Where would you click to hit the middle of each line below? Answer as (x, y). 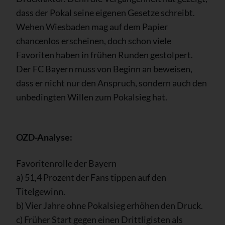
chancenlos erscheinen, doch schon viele (94, 40)
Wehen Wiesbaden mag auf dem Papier (92, 26)
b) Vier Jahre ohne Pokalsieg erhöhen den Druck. (109, 205)
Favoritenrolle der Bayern (66, 163)
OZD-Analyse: (44, 137)
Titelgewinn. (41, 191)
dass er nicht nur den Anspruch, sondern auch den (111, 83)
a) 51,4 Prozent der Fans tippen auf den (91, 177)
